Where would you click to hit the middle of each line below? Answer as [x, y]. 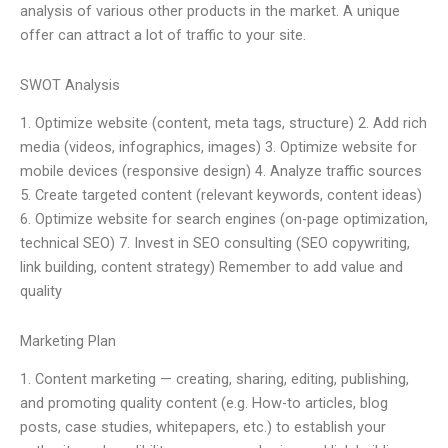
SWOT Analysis [70, 84]
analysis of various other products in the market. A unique [210, 11]
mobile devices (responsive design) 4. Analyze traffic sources [221, 171]
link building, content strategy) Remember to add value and [211, 267]
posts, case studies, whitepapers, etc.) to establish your [203, 427]
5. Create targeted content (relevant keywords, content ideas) [221, 195]
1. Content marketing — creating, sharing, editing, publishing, [214, 379]
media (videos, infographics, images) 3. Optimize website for [218, 147]
